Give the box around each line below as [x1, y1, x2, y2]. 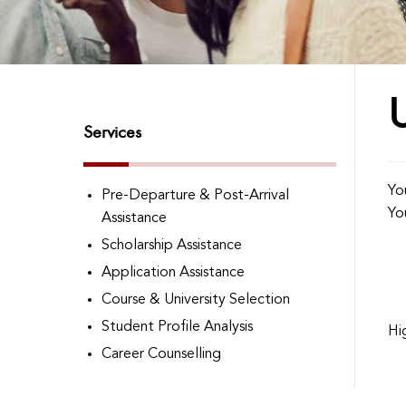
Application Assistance [101, 266, 245, 280]
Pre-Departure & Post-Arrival [101, 188, 289, 203]
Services [83, 121, 141, 142]
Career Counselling [101, 347, 221, 362]
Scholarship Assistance [101, 238, 242, 253]
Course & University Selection [101, 293, 290, 307]
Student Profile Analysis [101, 320, 253, 334]
